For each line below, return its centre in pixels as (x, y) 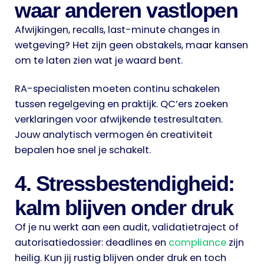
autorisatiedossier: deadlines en (92, 242)
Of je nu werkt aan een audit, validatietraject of (127, 227)
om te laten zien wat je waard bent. (99, 61)
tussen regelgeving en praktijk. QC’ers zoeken (121, 104)
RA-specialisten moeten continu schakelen (117, 89)
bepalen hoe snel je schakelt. (83, 150)
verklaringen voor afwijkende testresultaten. (119, 120)
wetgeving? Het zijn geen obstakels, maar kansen (131, 45)
